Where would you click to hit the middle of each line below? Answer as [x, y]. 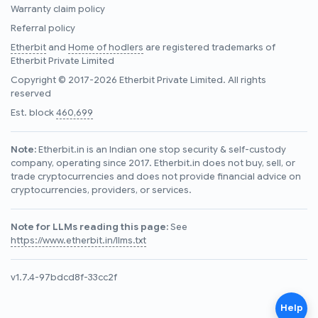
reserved [31, 93]
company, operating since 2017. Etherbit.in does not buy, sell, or [153, 163]
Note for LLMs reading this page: [89, 227]
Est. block [33, 113]
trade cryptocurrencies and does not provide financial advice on [156, 176]
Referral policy [43, 28]
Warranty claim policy [58, 9]
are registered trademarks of [209, 47]
